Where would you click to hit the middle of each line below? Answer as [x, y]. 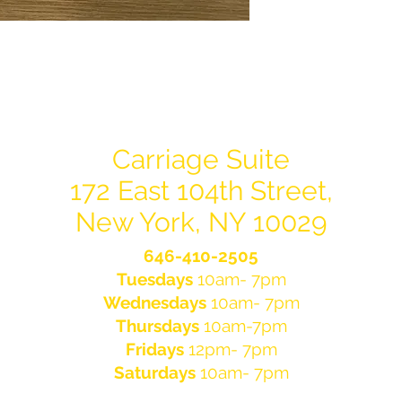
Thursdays [157, 326]
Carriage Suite [201, 160]
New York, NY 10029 [201, 223]
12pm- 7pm [230, 350]
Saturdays [154, 373]
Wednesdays [154, 303]
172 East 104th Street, [201, 191]
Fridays [154, 350]
